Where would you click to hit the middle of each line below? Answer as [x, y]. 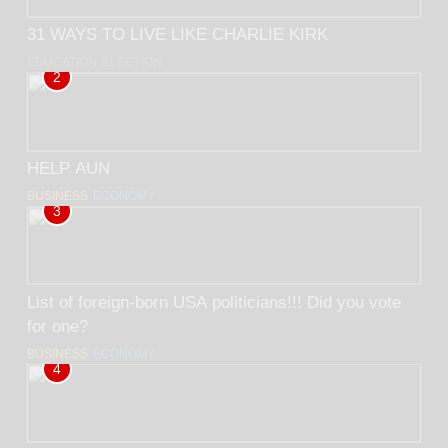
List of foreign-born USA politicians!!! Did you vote [167, 301]
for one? [57, 325]
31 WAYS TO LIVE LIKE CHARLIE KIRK [177, 34]
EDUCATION [62, 62]
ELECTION [132, 62]
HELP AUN [68, 168]
